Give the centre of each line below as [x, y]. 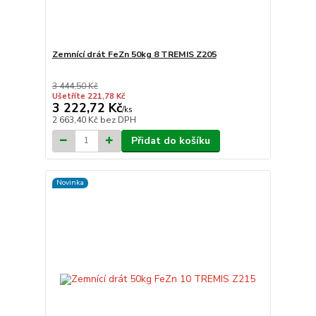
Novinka [70, 183]
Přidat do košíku [170, 140]
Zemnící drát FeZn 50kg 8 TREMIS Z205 [134, 54]
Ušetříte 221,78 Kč [88, 96]
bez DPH [118, 120]
